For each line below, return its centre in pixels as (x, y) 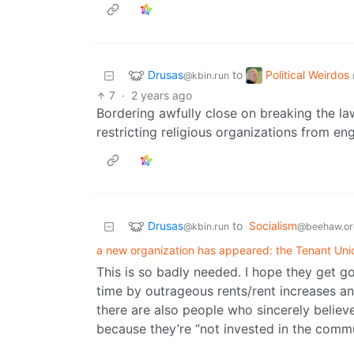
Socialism (273, 226)
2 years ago (162, 96)
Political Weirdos (309, 74)
